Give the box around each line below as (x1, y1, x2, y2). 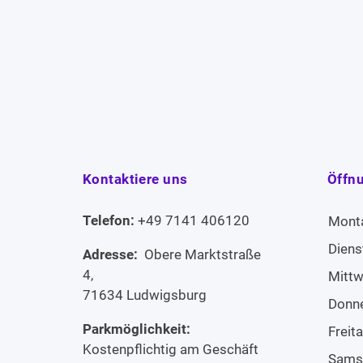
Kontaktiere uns (83, 171, 188, 188)
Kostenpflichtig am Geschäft (83, 340, 258, 357)
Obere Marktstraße (141, 246, 261, 263)
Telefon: (83, 211, 138, 228)
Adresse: (83, 246, 141, 263)
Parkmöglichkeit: (83, 320, 194, 337)
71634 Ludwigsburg (83, 286, 207, 303)
